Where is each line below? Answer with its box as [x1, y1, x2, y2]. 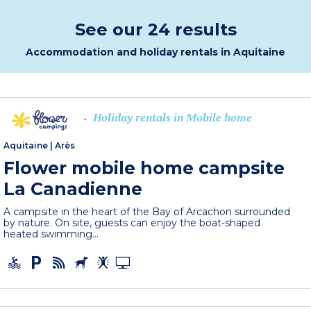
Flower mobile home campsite [3, 158, 285, 178]
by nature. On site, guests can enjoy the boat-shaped [3, 217, 261, 229]
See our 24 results [74, 19, 237, 40]
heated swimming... [3, 228, 99, 240]
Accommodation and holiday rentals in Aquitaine [26, 46, 285, 58]
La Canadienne [3, 178, 143, 199]
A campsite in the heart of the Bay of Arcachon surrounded [3, 205, 291, 218]
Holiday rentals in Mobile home [93, 110, 253, 126]
